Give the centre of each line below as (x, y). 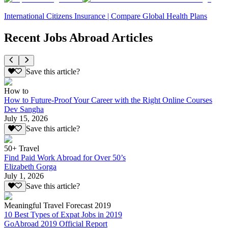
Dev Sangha (24, 109)
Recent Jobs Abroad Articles (78, 37)
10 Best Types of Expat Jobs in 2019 (63, 215)
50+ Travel (22, 148)
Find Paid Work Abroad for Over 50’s (65, 157)
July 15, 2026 (26, 119)
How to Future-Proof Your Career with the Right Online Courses (108, 100)
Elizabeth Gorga (30, 166)
